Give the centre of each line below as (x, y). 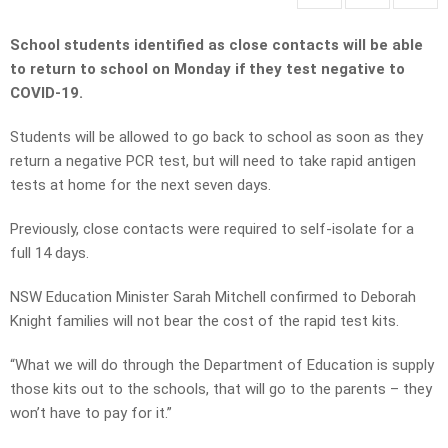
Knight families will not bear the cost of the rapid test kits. (204, 321)
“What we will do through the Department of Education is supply (222, 365)
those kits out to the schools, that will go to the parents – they (221, 389)
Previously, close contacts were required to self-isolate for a (212, 229)
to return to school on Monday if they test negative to (207, 69)
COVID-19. (46, 93)
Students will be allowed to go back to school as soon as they (216, 137)
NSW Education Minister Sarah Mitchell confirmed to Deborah (213, 297)
